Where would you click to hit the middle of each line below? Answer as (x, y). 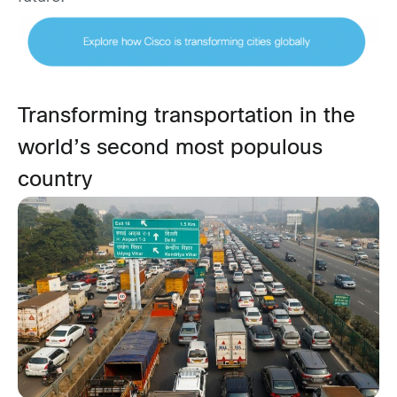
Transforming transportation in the (187, 117)
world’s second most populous (170, 148)
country (55, 180)
